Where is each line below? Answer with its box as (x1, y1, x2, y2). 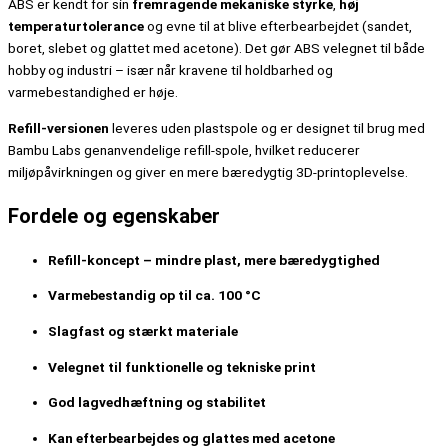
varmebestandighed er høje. (8, 84, 178, 101)
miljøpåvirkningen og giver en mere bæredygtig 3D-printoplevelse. (8, 163, 408, 180)
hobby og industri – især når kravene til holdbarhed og (8, 62, 333, 79)
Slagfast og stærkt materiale (48, 323, 238, 340)
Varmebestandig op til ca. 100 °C (48, 287, 261, 304)
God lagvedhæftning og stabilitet (48, 394, 266, 411)
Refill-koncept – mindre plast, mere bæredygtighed (48, 251, 380, 268)
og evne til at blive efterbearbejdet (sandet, (144, 18, 412, 35)
